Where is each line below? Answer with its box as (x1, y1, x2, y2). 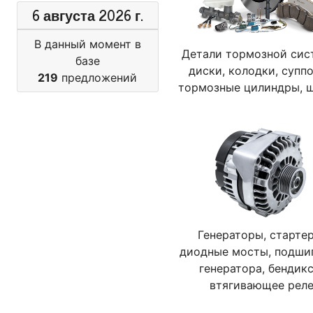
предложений (58, 71, 138, 85)
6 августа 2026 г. (31, 3, 143, 27)
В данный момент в (34, 37, 141, 51)
